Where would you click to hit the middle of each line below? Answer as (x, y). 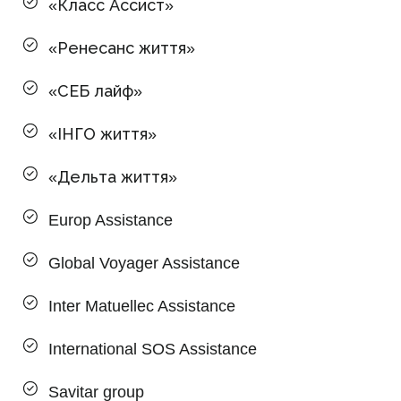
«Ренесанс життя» (122, 48)
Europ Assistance (111, 220)
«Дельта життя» (113, 177)
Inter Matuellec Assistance (142, 306)
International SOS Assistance (153, 349)
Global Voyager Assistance (144, 263)
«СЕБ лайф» (95, 91)
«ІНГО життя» (102, 134)
